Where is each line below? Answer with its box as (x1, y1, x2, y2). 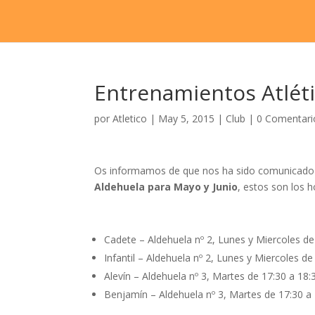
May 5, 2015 (158, 112, 215, 125)
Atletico (112, 112, 148, 125)
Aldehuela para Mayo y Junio (94, 180, 238, 193)
